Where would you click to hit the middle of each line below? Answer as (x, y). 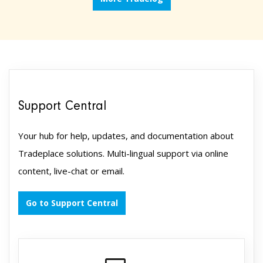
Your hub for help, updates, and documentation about (126, 136)
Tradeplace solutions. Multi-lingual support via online (123, 154)
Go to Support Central (72, 203)
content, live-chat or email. (73, 171)
